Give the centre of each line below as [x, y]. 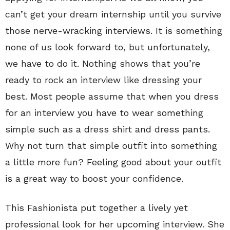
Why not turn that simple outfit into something [111, 145]
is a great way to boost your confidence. [94, 178]
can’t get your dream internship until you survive [113, 14]
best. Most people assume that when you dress [112, 96]
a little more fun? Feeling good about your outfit [113, 162]
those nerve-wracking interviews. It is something [114, 30]
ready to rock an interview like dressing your [103, 80]
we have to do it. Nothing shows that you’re [103, 63]
